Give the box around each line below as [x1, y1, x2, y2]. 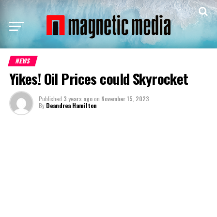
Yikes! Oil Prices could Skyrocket [9, 68, 192, 89]
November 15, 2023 [101, 94, 149, 103]
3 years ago [63, 94, 93, 103]
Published [38, 94, 62, 103]
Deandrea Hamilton [46, 101, 97, 109]
